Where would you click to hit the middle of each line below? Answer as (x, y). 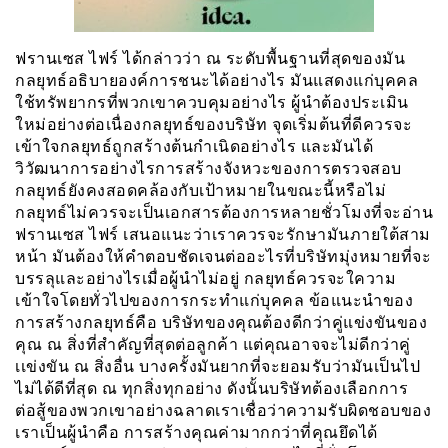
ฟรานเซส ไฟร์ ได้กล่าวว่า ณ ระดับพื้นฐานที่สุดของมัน (210, 58)
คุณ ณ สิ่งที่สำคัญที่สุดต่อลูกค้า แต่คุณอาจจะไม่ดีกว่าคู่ (213, 344)
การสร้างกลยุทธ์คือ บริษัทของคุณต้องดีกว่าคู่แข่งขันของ (221, 322)
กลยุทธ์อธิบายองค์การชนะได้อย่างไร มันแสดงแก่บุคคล (216, 80)
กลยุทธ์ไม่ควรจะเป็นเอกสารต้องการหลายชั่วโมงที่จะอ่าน (224, 212)
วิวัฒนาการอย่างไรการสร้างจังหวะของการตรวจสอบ (208, 168)
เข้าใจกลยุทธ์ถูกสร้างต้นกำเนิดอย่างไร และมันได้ (194, 146)
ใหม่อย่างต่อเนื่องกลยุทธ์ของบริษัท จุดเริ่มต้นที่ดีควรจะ (213, 124)
